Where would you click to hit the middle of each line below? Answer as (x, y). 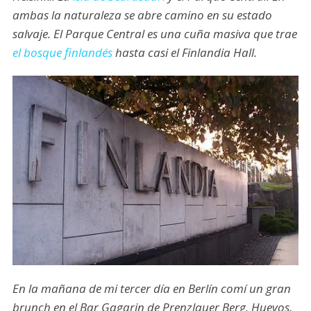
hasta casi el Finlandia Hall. (184, 53)
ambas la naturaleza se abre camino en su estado (142, 15)
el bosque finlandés (62, 53)
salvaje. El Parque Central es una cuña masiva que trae (154, 34)
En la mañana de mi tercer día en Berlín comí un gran (151, 288)
